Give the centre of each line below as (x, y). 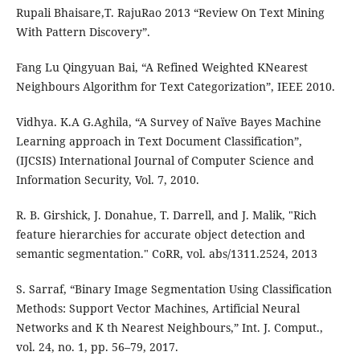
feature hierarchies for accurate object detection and (160, 234)
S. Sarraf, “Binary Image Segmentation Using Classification (174, 288)
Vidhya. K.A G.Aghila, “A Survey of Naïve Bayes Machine (168, 121)
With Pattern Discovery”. (83, 31)
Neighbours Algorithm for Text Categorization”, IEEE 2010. (175, 86)
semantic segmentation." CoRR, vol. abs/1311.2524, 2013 (166, 253)
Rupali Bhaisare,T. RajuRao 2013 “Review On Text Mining (170, 12)
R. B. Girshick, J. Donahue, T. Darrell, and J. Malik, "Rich (166, 215)
